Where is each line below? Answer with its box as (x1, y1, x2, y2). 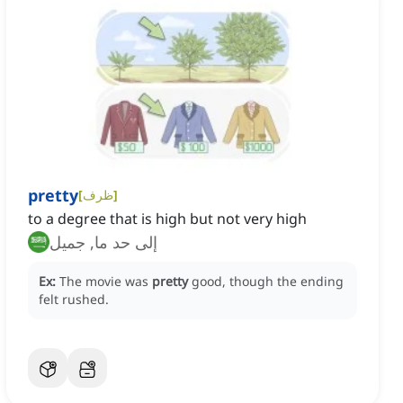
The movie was (59, 273, 152, 291)
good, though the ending (192, 273, 344, 291)
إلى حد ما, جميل (49, 231, 157, 254)
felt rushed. (39, 291, 109, 309)
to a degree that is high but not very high (28, 209, 307, 229)
